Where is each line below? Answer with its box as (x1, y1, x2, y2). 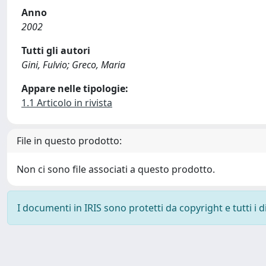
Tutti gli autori (21, 44, 90, 57)
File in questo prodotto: (17, 134, 122, 147)
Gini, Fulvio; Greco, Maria (21, 58, 125, 71)
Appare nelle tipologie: (21, 82, 128, 95)
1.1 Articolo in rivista (21, 96, 112, 109)
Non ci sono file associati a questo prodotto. (17, 163, 215, 176)
